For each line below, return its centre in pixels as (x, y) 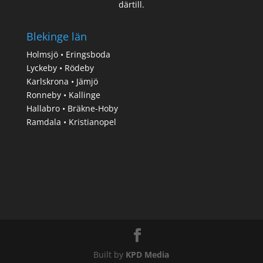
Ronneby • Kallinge (63, 95)
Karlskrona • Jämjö (62, 82)
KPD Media (148, 255)
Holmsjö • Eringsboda (68, 55)
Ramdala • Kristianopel (71, 122)
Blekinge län (56, 37)
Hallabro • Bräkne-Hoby (72, 109)
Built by (110, 255)
